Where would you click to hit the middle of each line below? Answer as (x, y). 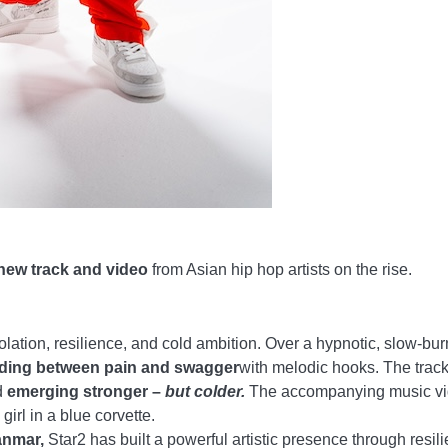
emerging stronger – (86, 391)
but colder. (205, 391)
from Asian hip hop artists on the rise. (280, 269)
